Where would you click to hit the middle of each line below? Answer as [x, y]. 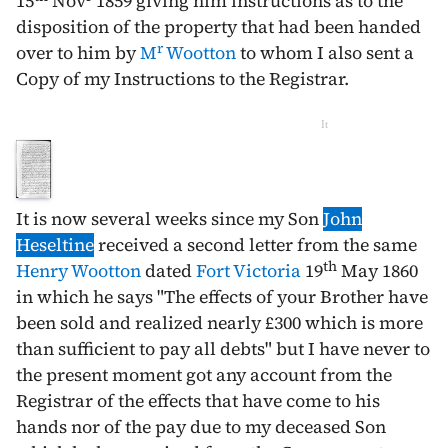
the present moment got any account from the [204, 374]
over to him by [78, 52]
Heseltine [55, 244]
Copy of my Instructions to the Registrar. [182, 78]
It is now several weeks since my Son [169, 218]
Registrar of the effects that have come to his [198, 400]
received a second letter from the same [255, 244]
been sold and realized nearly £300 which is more [219, 322]
